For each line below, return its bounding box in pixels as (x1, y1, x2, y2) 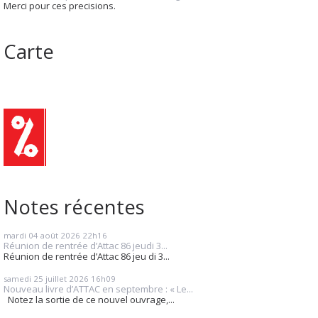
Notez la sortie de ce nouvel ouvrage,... (4, 293, 175, 307)
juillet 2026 (45, 273, 89, 285)
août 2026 (40, 229, 80, 241)
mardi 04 (4, 229, 38, 241)
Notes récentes (4, 192, 145, 220)
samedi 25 (4, 273, 43, 285)
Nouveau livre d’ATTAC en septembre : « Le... (4, 283, 193, 296)
